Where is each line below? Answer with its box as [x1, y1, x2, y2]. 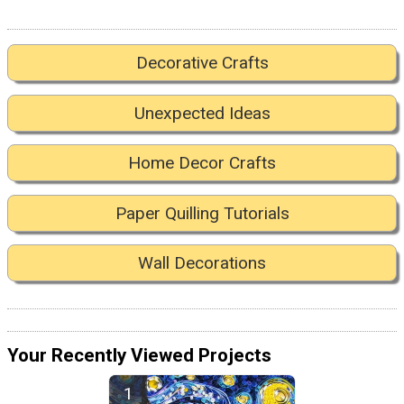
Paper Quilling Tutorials [115, 202, 289, 224]
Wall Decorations [138, 252, 266, 273]
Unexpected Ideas [133, 102, 271, 124]
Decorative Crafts [135, 52, 269, 74]
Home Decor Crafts [128, 152, 276, 174]
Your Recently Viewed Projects [7, 344, 271, 367]
